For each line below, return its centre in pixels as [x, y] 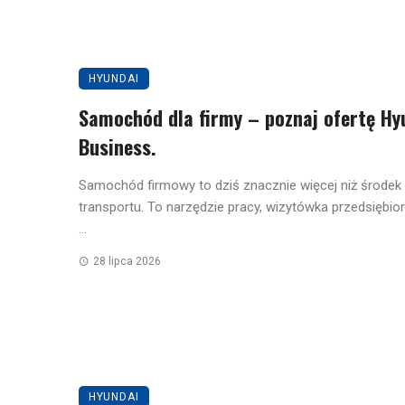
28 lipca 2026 [127, 262]
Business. [117, 147]
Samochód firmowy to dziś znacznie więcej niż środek [240, 186]
